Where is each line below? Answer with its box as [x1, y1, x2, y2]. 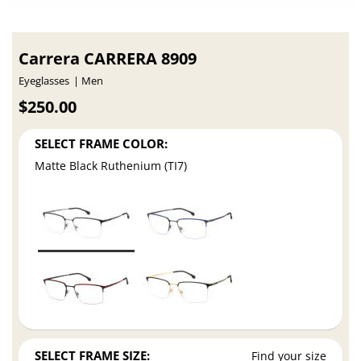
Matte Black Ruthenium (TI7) [35, 157, 188, 173]
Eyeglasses [19, 73, 70, 88]
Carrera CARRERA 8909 [19, 47, 197, 69]
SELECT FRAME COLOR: [35, 135, 168, 152]
